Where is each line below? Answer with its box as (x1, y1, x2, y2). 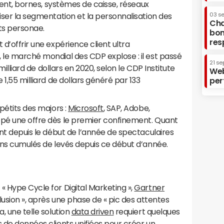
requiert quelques (113, 207, 180, 215)
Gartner (134, 183, 165, 191)
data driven (71, 207, 114, 215)
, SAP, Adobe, (103, 104, 150, 112)
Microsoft (68, 104, 103, 112)
